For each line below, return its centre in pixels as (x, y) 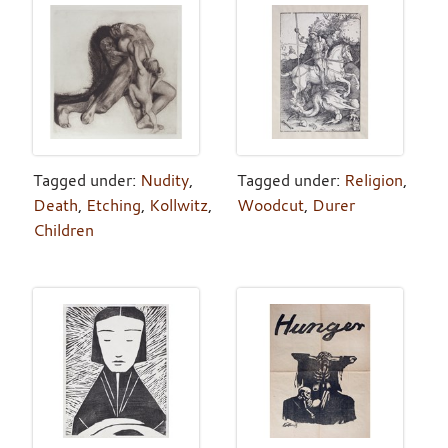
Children (63, 229)
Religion (373, 179)
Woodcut (270, 204)
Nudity (164, 179)
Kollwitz (178, 204)
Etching (113, 204)
